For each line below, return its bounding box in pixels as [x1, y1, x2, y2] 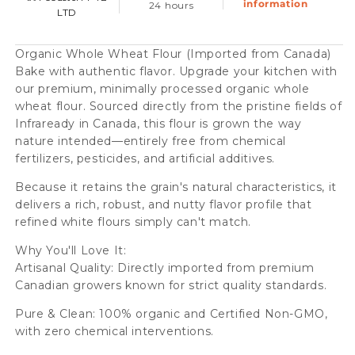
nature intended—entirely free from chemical [15, 134, 286, 148]
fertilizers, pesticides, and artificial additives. [15, 151, 279, 166]
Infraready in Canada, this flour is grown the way [15, 116, 302, 131]
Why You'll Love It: [15, 243, 127, 258]
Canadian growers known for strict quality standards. [15, 278, 330, 292]
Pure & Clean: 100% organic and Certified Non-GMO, [15, 307, 328, 321]
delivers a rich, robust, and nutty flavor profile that [15, 197, 312, 212]
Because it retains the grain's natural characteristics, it [15, 180, 337, 194]
